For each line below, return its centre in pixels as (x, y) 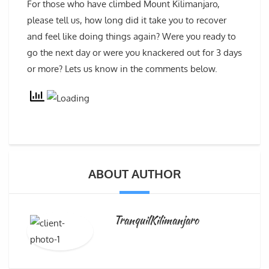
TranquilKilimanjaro (156, 220)
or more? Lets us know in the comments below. (122, 68)
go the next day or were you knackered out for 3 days (134, 52)
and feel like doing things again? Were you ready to (131, 36)
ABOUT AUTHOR (134, 173)
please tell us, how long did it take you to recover (127, 20)
